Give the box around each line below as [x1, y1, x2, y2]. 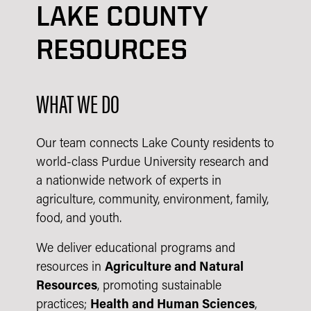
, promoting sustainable [97, 280, 221, 293]
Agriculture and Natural [105, 261, 244, 274]
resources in [36, 261, 105, 274]
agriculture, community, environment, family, [36, 194, 269, 207]
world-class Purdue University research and [36, 156, 269, 169]
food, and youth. [36, 212, 121, 226]
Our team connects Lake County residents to [36, 137, 274, 151]
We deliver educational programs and [36, 242, 235, 255]
